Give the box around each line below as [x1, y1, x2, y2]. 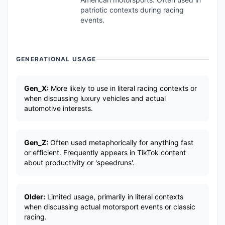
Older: [24, 192, 45, 201]
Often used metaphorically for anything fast [48, 138, 193, 147]
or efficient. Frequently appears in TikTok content [24, 148, 186, 157]
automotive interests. [24, 104, 93, 113]
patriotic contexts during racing [80, 6, 184, 14]
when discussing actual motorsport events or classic [24, 202, 195, 211]
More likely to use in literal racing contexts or [49, 84, 197, 92]
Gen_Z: [24, 138, 48, 147]
